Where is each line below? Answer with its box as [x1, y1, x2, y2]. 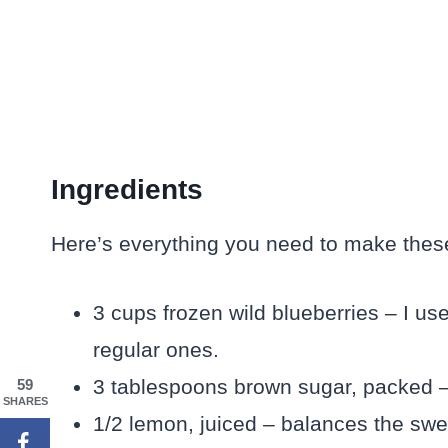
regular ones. [93, 338, 219, 361]
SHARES [2, 395, 48, 407]
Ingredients [51, 174, 203, 205]
